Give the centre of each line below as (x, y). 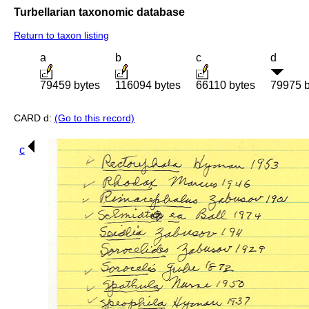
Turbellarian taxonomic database (99, 12)
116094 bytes (148, 86)
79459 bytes (70, 86)
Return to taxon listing (61, 36)
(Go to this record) (94, 118)
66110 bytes (226, 86)
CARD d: (34, 118)
